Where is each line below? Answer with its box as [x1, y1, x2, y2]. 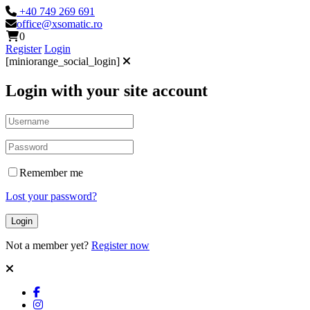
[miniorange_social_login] [6, 55, 122, 67]
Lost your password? [6, 190, 97, 202]
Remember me [19, 166, 83, 179]
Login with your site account [6, 81, 208, 100]
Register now [91, 239, 149, 251]
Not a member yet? [6, 239, 91, 251]
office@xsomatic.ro [17, 18, 102, 30]
